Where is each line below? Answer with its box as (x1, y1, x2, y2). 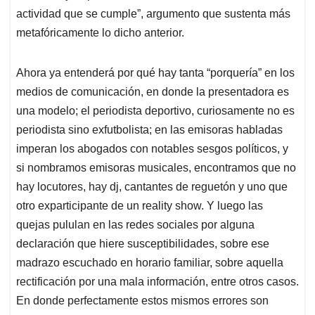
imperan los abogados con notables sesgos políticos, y (16, 143, 288, 155)
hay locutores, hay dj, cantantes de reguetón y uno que (16, 181, 288, 193)
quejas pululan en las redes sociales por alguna (16, 219, 255, 231)
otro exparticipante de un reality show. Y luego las (16, 200, 263, 212)
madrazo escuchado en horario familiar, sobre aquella (16, 257, 283, 269)
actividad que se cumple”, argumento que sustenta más (16, 8, 290, 20)
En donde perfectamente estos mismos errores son (16, 295, 269, 307)
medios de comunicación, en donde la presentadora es (16, 86, 289, 98)
